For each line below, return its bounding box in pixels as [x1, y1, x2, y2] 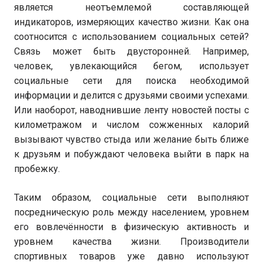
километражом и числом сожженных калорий [14, 119, 249, 130]
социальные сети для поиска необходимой [14, 75, 249, 86]
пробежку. [14, 163, 60, 174]
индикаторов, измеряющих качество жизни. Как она [14, 16, 249, 28]
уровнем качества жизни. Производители [14, 236, 249, 247]
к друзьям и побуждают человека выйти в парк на [14, 149, 249, 160]
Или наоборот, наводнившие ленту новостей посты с [14, 104, 249, 116]
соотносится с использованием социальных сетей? [14, 31, 249, 42]
